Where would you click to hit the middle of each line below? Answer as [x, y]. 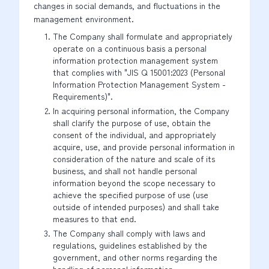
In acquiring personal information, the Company [141, 110]
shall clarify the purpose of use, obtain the [132, 122]
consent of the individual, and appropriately [134, 134]
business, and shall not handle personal [125, 171]
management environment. [84, 19]
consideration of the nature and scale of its [134, 159]
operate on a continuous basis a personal [130, 48]
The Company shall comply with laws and [129, 233]
